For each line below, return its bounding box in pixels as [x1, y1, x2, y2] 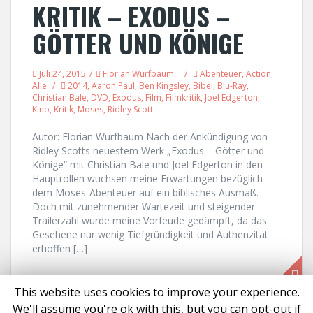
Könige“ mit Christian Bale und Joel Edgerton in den [32, 158, 263, 171]
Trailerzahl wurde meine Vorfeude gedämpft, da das [32, 214, 267, 227]
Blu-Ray [217, 80, 247, 92]
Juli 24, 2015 [39, 68, 86, 80]
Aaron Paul [92, 80, 135, 92]
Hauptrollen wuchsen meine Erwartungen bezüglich [32, 172, 263, 185]
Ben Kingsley [139, 80, 189, 92]
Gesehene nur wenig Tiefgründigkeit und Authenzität [32, 228, 268, 241]
